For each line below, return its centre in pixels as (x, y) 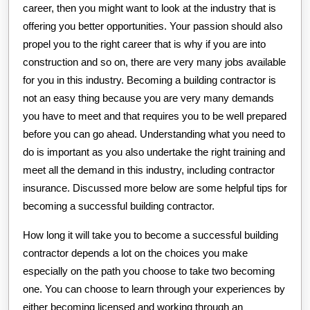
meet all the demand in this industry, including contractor (149, 170)
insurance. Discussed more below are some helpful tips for (155, 188)
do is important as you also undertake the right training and (154, 152)
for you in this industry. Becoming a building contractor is (149, 80)
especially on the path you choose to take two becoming (149, 271)
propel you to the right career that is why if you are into (144, 44)
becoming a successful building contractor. (119, 206)
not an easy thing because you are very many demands (148, 98)
